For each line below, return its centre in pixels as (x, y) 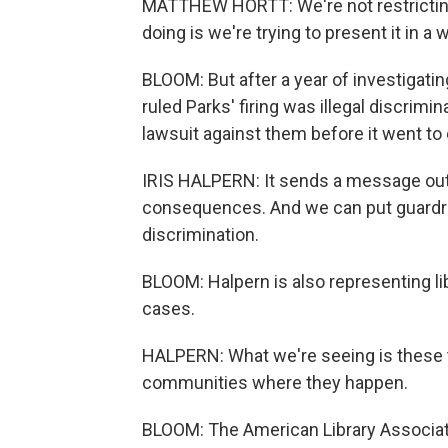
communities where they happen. (275, 382)
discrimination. (200, 234)
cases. (168, 308)
